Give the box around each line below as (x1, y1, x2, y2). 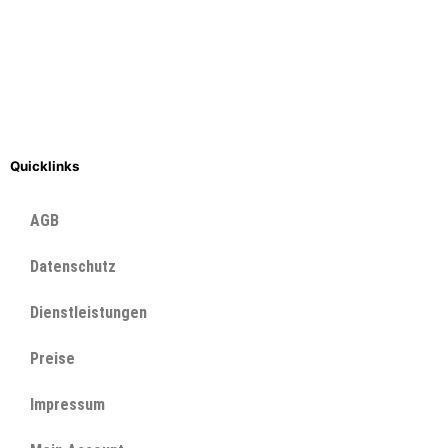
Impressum (30, 394, 105, 414)
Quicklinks (10, 157, 79, 174)
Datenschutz (30, 256, 116, 276)
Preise (30, 348, 75, 368)
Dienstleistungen (30, 302, 147, 322)
